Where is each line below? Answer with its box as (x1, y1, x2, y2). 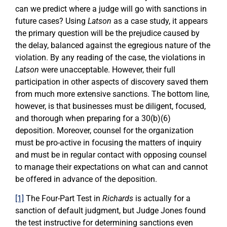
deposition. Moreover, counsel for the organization (15, 126, 194, 136)
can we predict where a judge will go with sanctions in (15, 4, 207, 14)
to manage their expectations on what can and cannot (15, 162, 208, 172)
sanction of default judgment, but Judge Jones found (15, 206, 206, 216)
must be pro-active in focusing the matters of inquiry (15, 138, 202, 148)
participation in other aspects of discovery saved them (15, 77, 208, 87)
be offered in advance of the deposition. (15, 174, 157, 184)
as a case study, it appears (111, 16, 208, 26)
